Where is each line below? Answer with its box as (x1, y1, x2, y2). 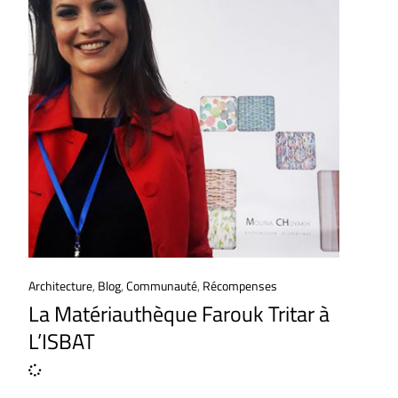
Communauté (126, 276, 197, 295)
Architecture (28, 276, 92, 295)
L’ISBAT (28, 325, 95, 357)
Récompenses (203, 276, 277, 295)
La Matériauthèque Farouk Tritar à (28, 298, 330, 330)
